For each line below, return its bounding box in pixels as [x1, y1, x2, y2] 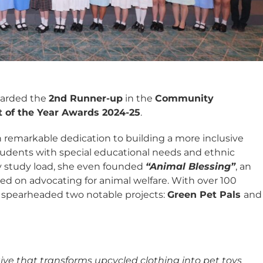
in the [123, 93, 156, 104]
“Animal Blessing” [146, 161, 236, 172]
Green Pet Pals [167, 189, 244, 200]
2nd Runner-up [49, 93, 123, 104]
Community [155, 93, 214, 104]
